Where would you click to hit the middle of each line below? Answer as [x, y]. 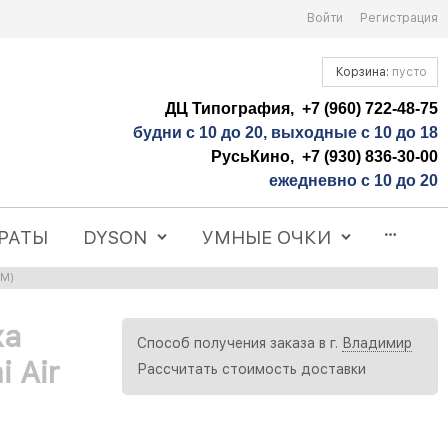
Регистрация [399, 18]
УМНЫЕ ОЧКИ [267, 237]
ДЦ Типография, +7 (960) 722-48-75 [301, 108]
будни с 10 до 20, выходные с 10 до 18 [285, 132]
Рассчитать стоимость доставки [251, 369]
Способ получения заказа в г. [239, 343]
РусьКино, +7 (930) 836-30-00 [324, 156]
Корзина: [362, 71]
